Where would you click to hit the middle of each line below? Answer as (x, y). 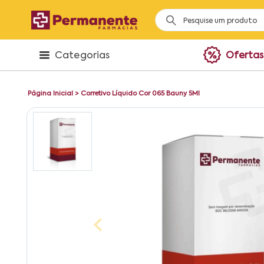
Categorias (82, 56)
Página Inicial (50, 94)
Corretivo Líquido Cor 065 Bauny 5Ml (140, 94)
